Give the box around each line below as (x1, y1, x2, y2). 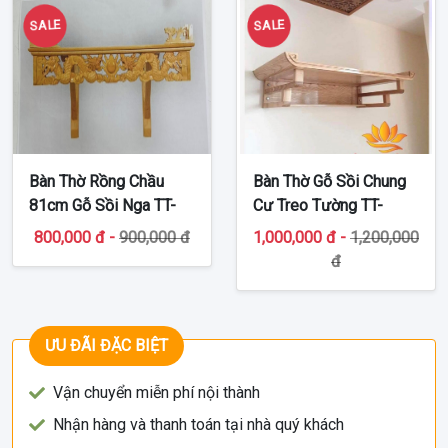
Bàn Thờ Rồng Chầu (29, 171, 164, 191)
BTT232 (253, 219, 308, 239)
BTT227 (29, 219, 84, 239)
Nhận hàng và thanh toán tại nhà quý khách (53, 414, 344, 434)
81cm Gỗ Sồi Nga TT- (29, 195, 176, 215)
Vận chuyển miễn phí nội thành (53, 382, 260, 402)
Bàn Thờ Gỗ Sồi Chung (253, 171, 406, 191)
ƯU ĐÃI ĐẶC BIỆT (45, 335, 168, 355)
